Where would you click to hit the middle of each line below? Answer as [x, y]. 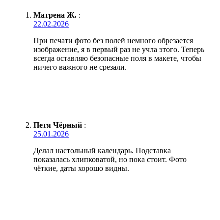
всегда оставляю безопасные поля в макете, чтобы [117, 58]
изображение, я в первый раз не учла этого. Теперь [119, 49]
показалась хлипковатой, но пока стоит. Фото [110, 159]
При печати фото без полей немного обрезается [113, 40]
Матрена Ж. [55, 15]
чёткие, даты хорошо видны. [81, 168]
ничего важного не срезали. [80, 67]
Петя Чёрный [58, 125]
